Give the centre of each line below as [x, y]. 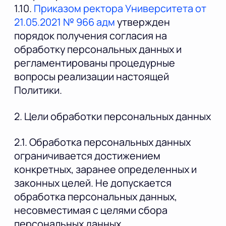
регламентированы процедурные [95, 63]
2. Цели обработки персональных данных [112, 116]
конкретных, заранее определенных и [105, 169]
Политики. [38, 90]
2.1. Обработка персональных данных [102, 142]
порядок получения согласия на [91, 36]
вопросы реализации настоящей [92, 77]
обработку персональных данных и [98, 49]
